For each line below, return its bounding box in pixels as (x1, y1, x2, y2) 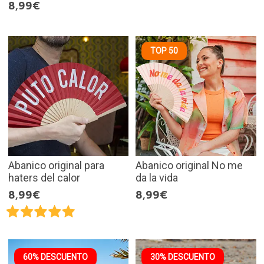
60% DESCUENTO (22, 252, 88, 262)
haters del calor (8, 171, 80, 184)
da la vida (136, 171, 178, 184)
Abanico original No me (136, 159, 243, 172)
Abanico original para (8, 159, 104, 172)
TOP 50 (150, 45, 178, 55)
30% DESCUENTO (150, 252, 215, 262)
